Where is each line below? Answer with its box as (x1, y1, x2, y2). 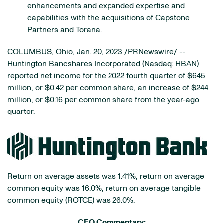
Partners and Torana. (27, 26, 102, 34)
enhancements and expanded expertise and (27, 2, 185, 10)
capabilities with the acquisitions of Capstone (27, 14, 190, 22)
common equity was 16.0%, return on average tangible (7, 184, 201, 192)
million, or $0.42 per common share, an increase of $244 (7, 84, 208, 92)
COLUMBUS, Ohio (7, 48, 73, 56)
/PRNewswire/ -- (122, 48, 185, 56)
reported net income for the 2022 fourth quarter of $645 (7, 72, 205, 80)
